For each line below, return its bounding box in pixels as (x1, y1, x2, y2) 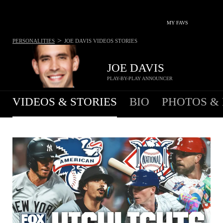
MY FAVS (167, 20, 188, 25)
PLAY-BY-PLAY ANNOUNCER (107, 75, 173, 81)
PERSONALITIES (12, 37, 55, 44)
